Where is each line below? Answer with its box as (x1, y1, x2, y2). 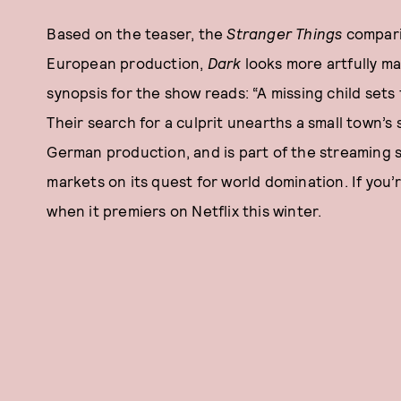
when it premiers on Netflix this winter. (47, 201, 322, 219)
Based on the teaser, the (47, 24, 227, 42)
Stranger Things (226, 24, 343, 42)
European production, (47, 54, 208, 72)
